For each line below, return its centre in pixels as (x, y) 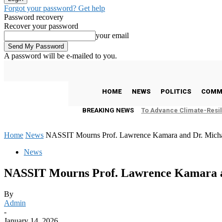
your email (112, 35)
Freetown (36, 69)
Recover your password (41, 26)
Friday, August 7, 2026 (89, 69)
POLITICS (176, 91)
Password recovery (34, 17)
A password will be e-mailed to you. (60, 56)
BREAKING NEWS (108, 110)
